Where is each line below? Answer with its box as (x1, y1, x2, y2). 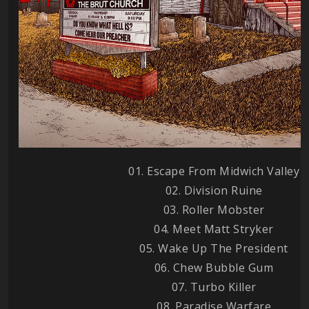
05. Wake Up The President (139, 240, 288, 256)
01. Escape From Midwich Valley (128, 163, 299, 179)
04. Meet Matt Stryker (154, 221, 274, 237)
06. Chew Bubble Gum (154, 259, 274, 275)
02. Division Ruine (165, 182, 263, 198)
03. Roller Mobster (163, 201, 265, 217)
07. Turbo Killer (171, 279, 257, 295)
